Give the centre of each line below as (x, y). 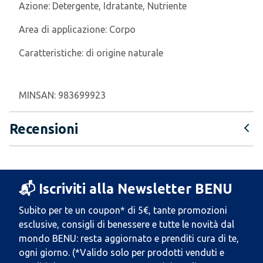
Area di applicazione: (64, 29)
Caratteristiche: (52, 53)
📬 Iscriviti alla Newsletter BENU (126, 189)
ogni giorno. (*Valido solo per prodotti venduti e (122, 252)
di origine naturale (124, 53)
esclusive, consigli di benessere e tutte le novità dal (127, 224)
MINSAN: (38, 95)
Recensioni (44, 129)
